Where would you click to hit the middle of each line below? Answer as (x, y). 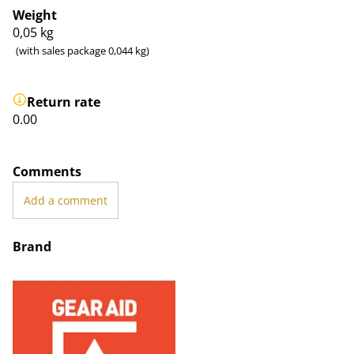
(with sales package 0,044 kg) (83, 51)
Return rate (64, 102)
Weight (35, 15)
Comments (47, 171)
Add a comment (65, 200)
